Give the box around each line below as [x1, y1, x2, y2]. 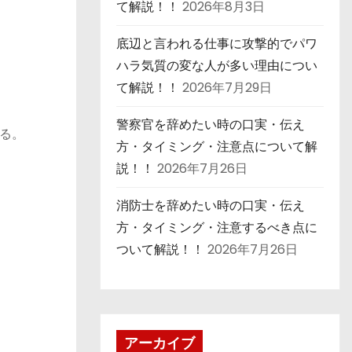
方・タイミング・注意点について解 [116, 137, 317, 156]
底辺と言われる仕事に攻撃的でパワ [116, 35, 317, 53]
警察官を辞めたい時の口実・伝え [116, 115, 305, 134]
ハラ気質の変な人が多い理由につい [116, 57, 317, 75]
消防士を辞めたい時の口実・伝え [116, 196, 305, 214]
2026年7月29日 [182, 79, 272, 97]
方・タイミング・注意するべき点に [116, 218, 317, 236]
